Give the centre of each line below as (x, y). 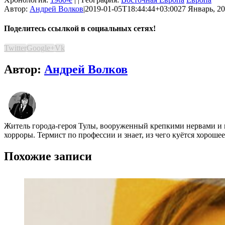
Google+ (41, 48)
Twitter (15, 48)
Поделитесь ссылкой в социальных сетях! (80, 28)
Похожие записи (48, 156)
